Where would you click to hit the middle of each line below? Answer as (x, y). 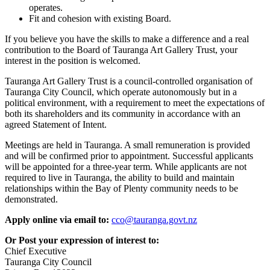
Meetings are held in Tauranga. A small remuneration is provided (127, 145)
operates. (46, 7)
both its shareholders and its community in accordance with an (123, 113)
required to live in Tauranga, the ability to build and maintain (120, 177)
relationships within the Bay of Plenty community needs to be (121, 188)
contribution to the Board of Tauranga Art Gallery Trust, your (121, 49)
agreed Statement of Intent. (56, 124)
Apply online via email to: (57, 219)
